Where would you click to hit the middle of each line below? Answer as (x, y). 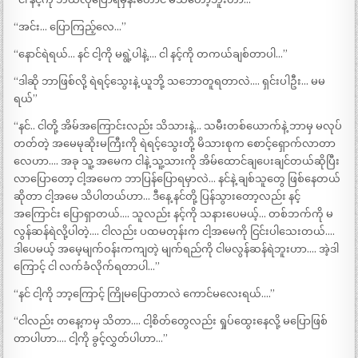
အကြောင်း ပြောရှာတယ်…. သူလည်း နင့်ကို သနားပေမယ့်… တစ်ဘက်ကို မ (174, 214)
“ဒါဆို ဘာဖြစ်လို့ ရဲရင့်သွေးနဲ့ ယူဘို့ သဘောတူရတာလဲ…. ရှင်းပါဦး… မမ (170, 82)
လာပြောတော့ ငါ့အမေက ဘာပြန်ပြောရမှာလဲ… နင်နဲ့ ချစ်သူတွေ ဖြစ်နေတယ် (177, 179)
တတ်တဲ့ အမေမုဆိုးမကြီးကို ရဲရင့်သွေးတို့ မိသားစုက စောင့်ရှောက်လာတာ (175, 144)
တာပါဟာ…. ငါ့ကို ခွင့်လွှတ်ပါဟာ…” (91, 339)
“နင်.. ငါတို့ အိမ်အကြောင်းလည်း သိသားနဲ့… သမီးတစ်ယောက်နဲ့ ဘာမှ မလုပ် (178, 126)
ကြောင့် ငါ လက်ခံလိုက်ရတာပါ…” (87, 267)
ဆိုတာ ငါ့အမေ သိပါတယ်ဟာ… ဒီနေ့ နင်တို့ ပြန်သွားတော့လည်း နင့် (157, 197)
